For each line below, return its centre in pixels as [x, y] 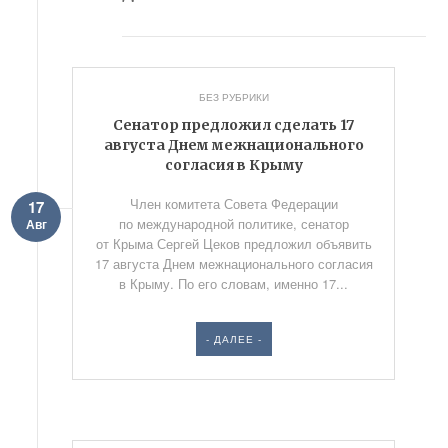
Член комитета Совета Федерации [233, 203]
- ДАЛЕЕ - [233, 339]
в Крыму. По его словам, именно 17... [234, 283]
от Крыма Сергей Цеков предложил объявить [233, 243]
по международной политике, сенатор [233, 223]
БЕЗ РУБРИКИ [233, 97]
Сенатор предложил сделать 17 [234, 125]
